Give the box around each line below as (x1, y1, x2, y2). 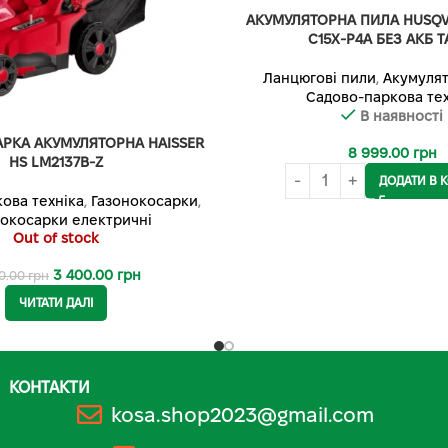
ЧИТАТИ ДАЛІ (19, 295, 93, 309)
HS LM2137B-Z (9, 153, 103, 170)
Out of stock (13, 229, 99, 246)
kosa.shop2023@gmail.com (110, 403, 374, 426)
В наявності (360, 107, 443, 124)
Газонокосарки (91, 192, 198, 209)
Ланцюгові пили (262, 69, 376, 86)
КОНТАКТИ (9, 378, 91, 396)
